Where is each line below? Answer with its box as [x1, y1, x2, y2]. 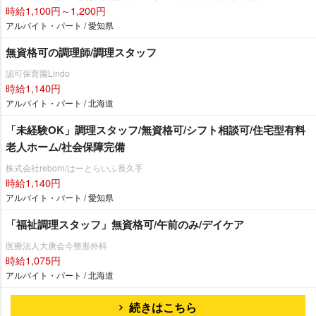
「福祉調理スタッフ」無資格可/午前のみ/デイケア [6, 216, 244, 232]
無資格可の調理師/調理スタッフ [6, 44, 157, 60]
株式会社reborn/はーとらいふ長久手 [6, 161, 143, 174]
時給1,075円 [6, 252, 61, 267]
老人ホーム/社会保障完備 [6, 138, 125, 154]
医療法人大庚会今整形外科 [6, 238, 107, 251]
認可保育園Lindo [6, 66, 70, 79]
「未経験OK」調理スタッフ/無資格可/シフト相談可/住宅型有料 [6, 121, 305, 138]
